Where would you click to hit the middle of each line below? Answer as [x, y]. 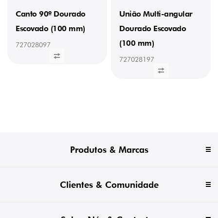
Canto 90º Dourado [51, 14]
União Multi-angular [156, 14]
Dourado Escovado [153, 28]
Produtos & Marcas [109, 149]
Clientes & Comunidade [109, 184]
